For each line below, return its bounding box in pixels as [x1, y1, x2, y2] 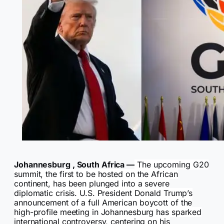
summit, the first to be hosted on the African [14, 169, 178, 179]
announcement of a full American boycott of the [14, 197, 192, 208]
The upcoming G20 [134, 159, 209, 170]
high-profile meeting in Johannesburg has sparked [14, 207, 202, 217]
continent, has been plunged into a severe [14, 178, 169, 189]
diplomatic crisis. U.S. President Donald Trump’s [14, 188, 193, 198]
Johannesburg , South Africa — [14, 159, 135, 170]
